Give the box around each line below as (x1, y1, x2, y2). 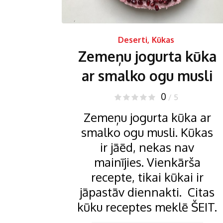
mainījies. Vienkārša (94, 154, 201, 170)
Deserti (117, 35, 147, 45)
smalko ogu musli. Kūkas (81, 124, 213, 140)
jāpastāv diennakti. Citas (80, 184, 215, 200)
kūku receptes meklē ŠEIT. (77, 199, 217, 215)
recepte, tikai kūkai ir (91, 169, 204, 185)
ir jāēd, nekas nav (100, 139, 194, 155)
